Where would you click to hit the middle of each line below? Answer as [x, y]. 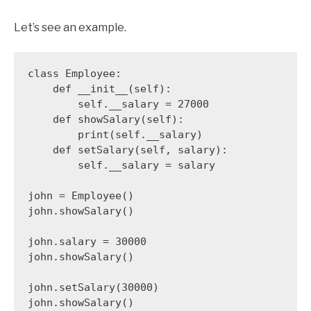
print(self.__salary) [52, 134]
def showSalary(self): [40, 119]
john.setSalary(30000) [93, 287]
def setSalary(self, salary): [40, 150]
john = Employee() [81, 195]
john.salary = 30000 [87, 241]
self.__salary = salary [52, 165]
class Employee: [74, 73]
